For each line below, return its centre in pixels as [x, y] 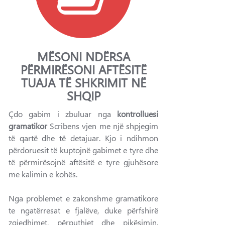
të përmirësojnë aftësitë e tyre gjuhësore [83, 162]
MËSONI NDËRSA [83, 56]
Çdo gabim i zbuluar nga [63, 114]
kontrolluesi [138, 114]
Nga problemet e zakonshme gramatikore [83, 198]
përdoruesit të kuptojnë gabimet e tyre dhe [83, 150]
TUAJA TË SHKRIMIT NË [83, 82]
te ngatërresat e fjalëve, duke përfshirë [83, 210]
